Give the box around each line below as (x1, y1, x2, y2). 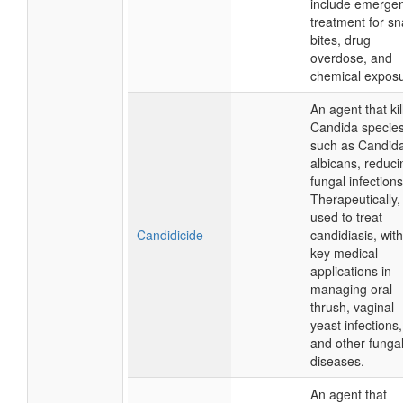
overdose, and (310, 49, 392, 67)
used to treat (310, 208, 382, 226)
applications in (310, 262, 391, 280)
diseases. (310, 352, 364, 370)
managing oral (310, 280, 392, 298)
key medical (310, 244, 378, 262)
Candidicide (137, 226, 203, 244)
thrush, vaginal (310, 298, 394, 316)
